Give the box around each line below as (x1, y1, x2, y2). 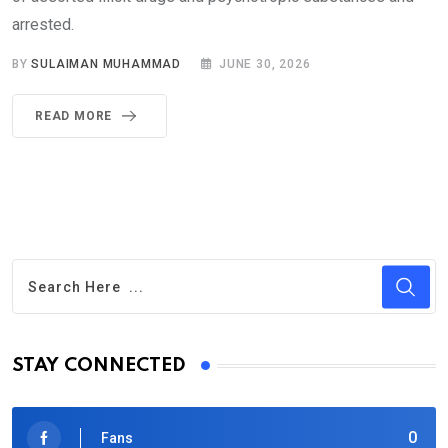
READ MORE (35, 109, 113, 124)
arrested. (12, 15, 74, 35)
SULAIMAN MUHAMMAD (31, 57, 182, 72)
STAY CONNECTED (12, 356, 186, 376)
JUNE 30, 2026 (219, 57, 311, 72)
